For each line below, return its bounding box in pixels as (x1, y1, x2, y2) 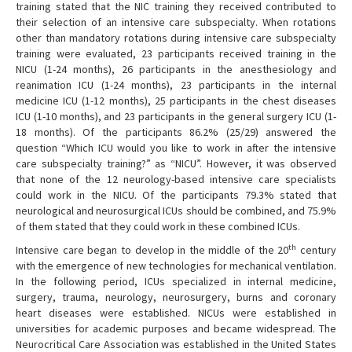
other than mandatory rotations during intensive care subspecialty (16, 31, 336, 46)
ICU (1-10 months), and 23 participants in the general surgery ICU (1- (16, 109, 336, 124)
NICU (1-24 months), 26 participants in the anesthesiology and (16, 62, 336, 77)
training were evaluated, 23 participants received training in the (16, 46, 336, 61)
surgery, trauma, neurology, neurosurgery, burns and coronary (16, 290, 336, 305)
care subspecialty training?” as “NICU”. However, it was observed (16, 156, 336, 171)
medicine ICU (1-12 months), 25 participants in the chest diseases (16, 93, 336, 108)
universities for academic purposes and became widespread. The (16, 321, 336, 336)
